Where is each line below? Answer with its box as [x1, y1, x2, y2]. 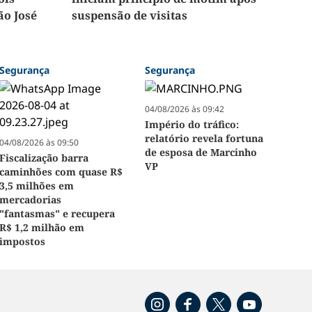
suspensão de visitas [72, 8, 188, 24]
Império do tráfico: [144, 118, 239, 132]
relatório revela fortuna [144, 132, 263, 146]
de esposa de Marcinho [144, 146, 257, 159]
